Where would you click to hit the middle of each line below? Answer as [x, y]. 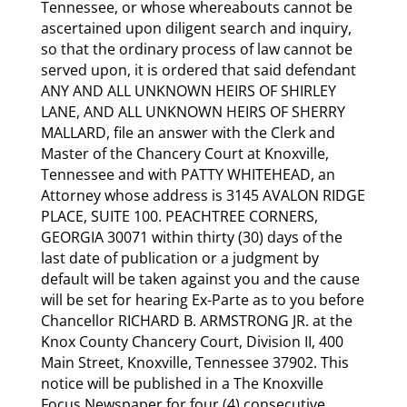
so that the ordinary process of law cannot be [196, 49]
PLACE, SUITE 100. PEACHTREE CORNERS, [179, 216]
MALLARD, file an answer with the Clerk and [188, 132]
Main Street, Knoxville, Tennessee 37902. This [194, 362]
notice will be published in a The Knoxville [182, 383]
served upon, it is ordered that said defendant [198, 69]
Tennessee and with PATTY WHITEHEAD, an [188, 174]
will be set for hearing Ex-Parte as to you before [202, 299]
